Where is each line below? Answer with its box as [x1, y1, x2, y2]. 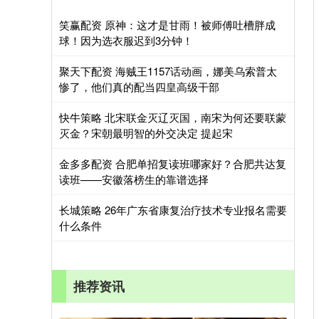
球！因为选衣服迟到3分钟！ [59, 33, 193, 48]
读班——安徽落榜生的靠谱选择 [59, 172, 209, 187]
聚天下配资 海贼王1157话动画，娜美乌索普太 [59, 63, 277, 78]
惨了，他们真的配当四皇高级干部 [59, 79, 219, 94]
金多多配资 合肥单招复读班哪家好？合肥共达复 [59, 156, 286, 171]
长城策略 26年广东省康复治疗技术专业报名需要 [59, 202, 287, 217]
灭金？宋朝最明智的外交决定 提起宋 [59, 125, 233, 140]
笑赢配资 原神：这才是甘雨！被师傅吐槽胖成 [59, 17, 276, 32]
